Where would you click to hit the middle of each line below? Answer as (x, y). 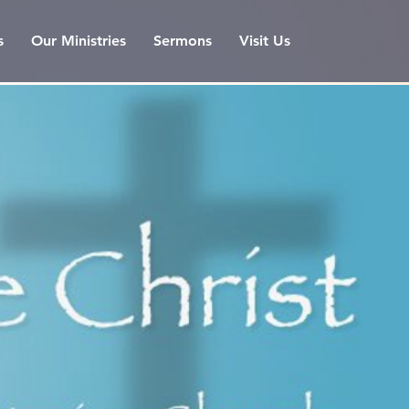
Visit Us (265, 41)
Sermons (183, 41)
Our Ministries (79, 41)
